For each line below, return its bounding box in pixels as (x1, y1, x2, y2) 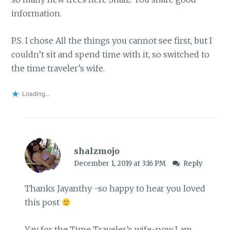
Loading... (22, 90, 50, 98)
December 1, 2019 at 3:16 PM (73, 159, 167, 168)
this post (24, 197, 62, 208)
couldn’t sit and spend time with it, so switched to (11, 49, 210, 60)
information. (11, 8, 62, 18)
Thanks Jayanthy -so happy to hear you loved (24, 183, 205, 194)
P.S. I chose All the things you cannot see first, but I (11, 35, 213, 46)
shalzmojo (73, 145, 120, 156)
